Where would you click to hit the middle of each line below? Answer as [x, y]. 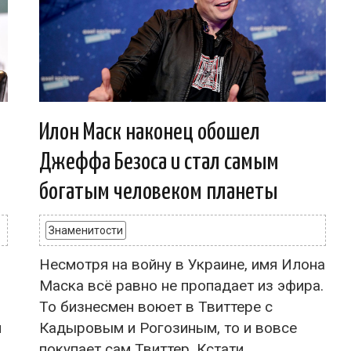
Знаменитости [86, 230]
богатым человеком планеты [158, 192]
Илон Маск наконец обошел [150, 132]
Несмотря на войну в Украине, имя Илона [182, 264]
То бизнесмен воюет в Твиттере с [156, 306]
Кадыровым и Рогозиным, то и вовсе [168, 327]
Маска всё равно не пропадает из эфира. [181, 285]
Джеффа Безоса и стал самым [159, 162]
